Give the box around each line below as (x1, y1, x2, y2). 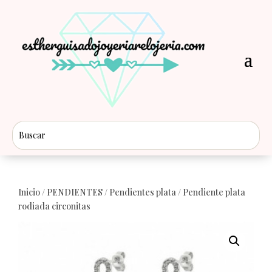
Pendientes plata (109, 186, 176, 198)
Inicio (18, 186, 40, 198)
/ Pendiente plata (176, 186, 245, 198)
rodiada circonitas (18, 200, 90, 212)
